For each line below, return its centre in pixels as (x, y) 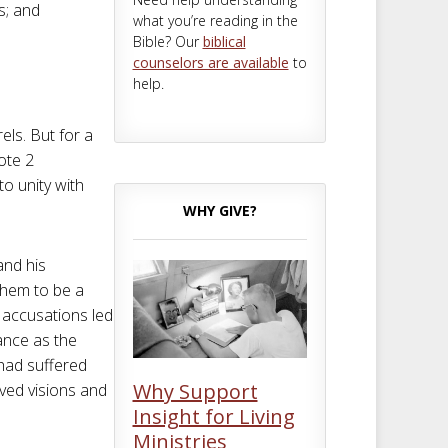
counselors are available (210, 62)
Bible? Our (167, 41)
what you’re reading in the (215, 20)
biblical (224, 41)
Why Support (195, 391)
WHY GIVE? (219, 210)
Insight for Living (213, 416)
